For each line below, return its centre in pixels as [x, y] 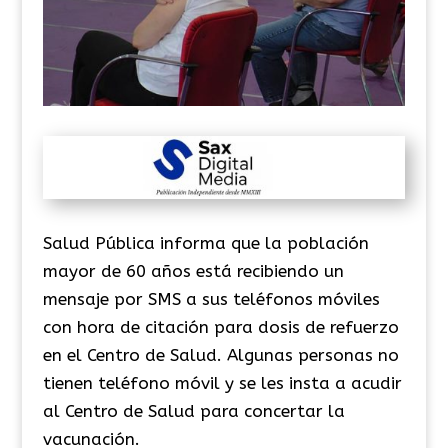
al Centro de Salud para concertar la [193, 410]
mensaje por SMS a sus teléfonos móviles [211, 298]
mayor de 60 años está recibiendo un [193, 270]
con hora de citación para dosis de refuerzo [220, 326]
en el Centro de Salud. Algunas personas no [220, 354]
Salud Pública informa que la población [205, 242]
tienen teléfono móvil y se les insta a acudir [222, 382]
